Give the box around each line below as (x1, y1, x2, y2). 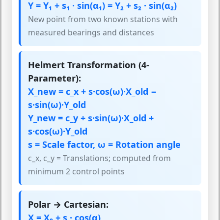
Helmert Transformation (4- (28, 59, 149, 71)
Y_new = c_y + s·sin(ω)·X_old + (28, 112, 154, 124)
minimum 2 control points (28, 166, 125, 177)
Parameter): (28, 72, 81, 84)
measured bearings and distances (28, 27, 154, 38)
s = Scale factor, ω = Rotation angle (28, 138, 181, 151)
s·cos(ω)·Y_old (28, 125, 87, 137)
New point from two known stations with (28, 13, 178, 25)
